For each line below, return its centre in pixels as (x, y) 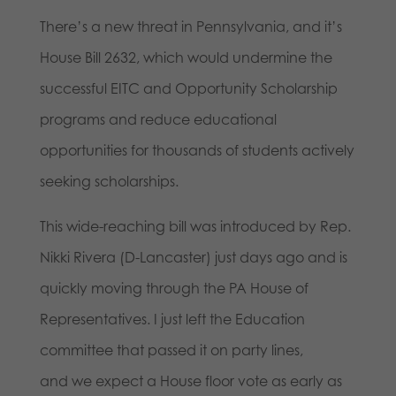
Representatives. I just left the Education (172, 320)
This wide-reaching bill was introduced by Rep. (195, 227)
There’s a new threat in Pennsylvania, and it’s (190, 27)
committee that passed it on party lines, (171, 350)
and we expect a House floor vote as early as (190, 381)
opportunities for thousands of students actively (197, 151)
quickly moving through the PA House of (174, 289)
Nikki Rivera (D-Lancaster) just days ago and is (193, 258)
